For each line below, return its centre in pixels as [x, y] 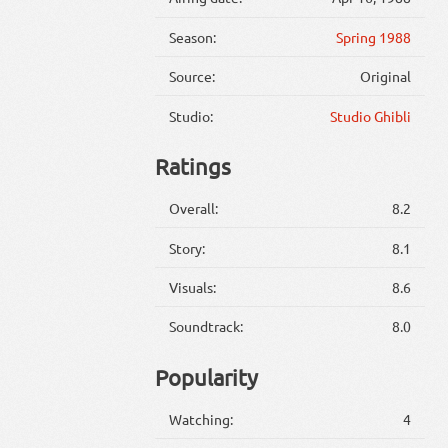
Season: [193, 36]
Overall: [194, 208]
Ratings [192, 166]
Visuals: [193, 286]
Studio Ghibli [370, 115]
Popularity [206, 376]
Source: [192, 76]
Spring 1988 [373, 36]
